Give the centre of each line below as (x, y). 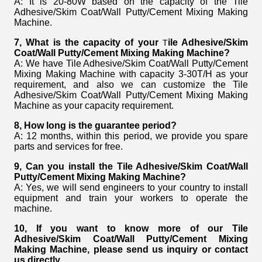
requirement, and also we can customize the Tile (131, 85)
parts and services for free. (68, 147)
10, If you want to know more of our (123, 229)
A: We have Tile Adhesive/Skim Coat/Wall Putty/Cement (131, 64)
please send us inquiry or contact (169, 250)
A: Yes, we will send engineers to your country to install (131, 188)
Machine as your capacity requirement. (94, 106)
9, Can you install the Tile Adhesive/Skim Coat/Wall (131, 167)
